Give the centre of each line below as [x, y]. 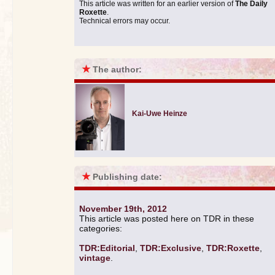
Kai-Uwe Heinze [160, 113]
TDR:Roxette [233, 248]
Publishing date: [127, 176]
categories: [101, 228]
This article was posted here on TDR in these [167, 218]
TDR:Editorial [107, 248]
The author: [117, 69]
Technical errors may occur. [125, 21]
